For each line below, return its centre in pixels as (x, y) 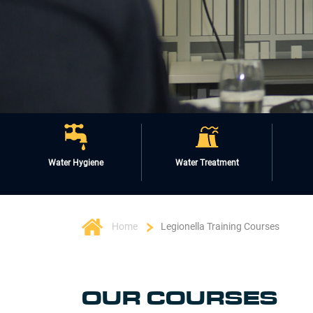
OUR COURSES (180, 298)
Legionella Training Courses (220, 226)
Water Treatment (207, 163)
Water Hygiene (75, 163)
